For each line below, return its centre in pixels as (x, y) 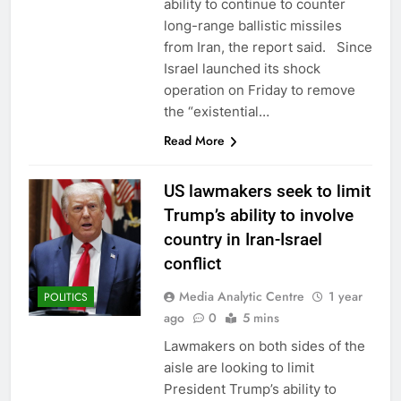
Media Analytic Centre (241, 296)
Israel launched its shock (242, 68)
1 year (345, 296)
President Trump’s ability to (250, 388)
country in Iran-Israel (243, 239)
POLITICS (66, 298)
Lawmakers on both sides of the (264, 346)
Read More (194, 140)
